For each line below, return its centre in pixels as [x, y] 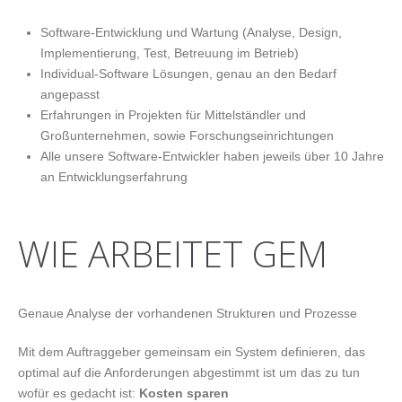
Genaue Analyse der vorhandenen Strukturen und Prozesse [188, 314]
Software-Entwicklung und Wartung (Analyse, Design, [191, 32]
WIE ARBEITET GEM [173, 254]
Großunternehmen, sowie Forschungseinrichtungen [187, 135]
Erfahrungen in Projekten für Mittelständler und [173, 114]
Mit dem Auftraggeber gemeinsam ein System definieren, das [192, 352]
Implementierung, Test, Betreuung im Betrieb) [170, 52]
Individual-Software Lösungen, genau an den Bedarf [188, 73]
